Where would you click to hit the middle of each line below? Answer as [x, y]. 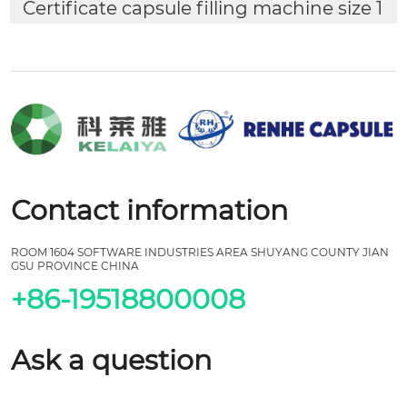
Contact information [149, 210]
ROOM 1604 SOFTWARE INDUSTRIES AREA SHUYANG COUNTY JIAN [200, 252]
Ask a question [111, 360]
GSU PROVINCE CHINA [75, 265]
